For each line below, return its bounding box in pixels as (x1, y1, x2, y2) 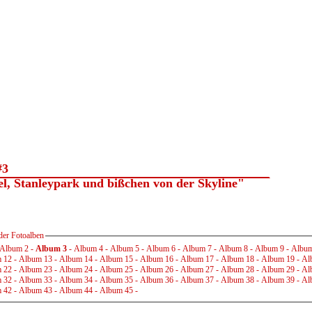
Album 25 (100, 265, 133, 275)
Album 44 (59, 286, 93, 296)
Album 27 (180, 265, 214, 275)
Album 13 (19, 254, 52, 265)
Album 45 (100, 286, 133, 296)
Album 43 (19, 286, 52, 296)
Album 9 (255, 244, 284, 254)
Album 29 (261, 265, 295, 275)
